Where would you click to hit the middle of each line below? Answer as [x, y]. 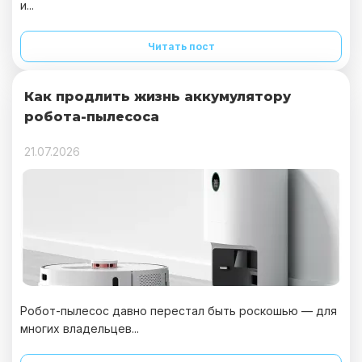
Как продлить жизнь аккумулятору [158, 97]
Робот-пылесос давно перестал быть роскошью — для [179, 311]
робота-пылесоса [92, 117]
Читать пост [181, 46]
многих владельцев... [80, 328]
